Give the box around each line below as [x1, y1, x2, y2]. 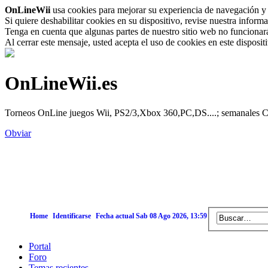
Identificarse [53, 212, 91, 220]
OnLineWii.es [5, 72, 117, 95]
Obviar [5, 127, 31, 138]
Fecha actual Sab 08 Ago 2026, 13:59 [96, 212, 207, 220]
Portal [29, 240, 51, 251]
